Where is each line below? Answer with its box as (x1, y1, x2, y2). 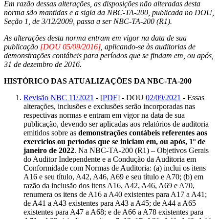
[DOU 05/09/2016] (40, 42, 101, 51)
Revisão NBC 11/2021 (23, 93, 94, 102)
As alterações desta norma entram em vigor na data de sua (4, 33, 187, 42)
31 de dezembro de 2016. (4, 60, 82, 68)
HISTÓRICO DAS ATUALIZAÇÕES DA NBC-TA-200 (4, 76, 192, 85)
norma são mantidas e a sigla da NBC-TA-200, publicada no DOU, (4, 8, 214, 17)
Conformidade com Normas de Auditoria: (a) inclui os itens (23, 163, 206, 172)
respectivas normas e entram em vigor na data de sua (23, 110, 185, 119)
